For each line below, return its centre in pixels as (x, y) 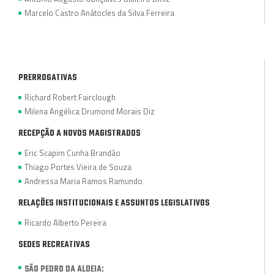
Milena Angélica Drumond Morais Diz (90, 111)
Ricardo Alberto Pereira (65, 222)
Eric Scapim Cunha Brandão (72, 153)
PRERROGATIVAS (48, 78)
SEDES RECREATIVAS (54, 245)
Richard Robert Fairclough (70, 97)
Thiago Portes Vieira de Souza (78, 167)
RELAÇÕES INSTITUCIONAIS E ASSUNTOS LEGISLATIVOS (114, 203)
